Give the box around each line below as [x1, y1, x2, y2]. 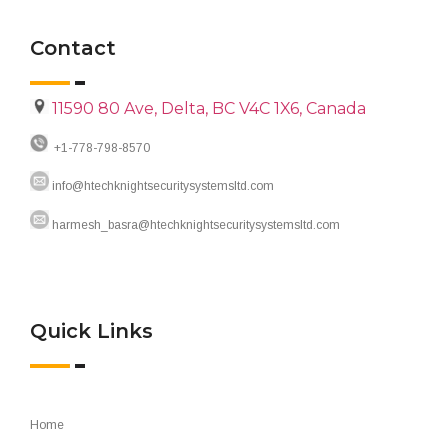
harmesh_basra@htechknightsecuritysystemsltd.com [49, 218, 340, 233]
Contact [30, 36, 116, 61]
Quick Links [30, 318, 153, 343]
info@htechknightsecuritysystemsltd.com [49, 179, 274, 194]
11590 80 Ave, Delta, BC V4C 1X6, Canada [52, 99, 366, 119]
